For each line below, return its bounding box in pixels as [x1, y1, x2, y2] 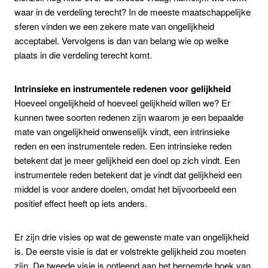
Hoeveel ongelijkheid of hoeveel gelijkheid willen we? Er [14, 96, 230, 109]
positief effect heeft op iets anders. [14, 196, 147, 209]
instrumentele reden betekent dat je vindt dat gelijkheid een [14, 167, 242, 181]
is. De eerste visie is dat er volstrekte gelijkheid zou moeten [14, 244, 246, 257]
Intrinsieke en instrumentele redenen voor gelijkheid [14, 81, 231, 95]
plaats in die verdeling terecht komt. [14, 48, 152, 61]
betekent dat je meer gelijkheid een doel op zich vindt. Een [14, 153, 240, 166]
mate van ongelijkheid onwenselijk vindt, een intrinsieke [14, 124, 230, 138]
